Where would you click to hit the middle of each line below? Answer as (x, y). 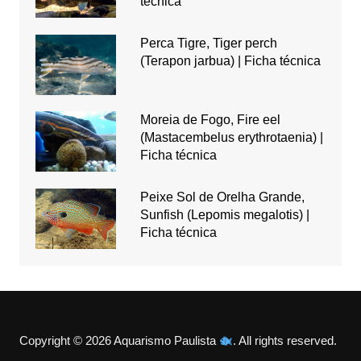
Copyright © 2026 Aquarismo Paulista (119, 340)
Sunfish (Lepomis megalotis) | (224, 214)
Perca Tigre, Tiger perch (208, 43)
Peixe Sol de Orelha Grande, (222, 197)
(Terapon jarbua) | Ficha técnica (230, 60)
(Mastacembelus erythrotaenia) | (231, 137)
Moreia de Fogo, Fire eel (210, 119)
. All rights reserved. (285, 340)
